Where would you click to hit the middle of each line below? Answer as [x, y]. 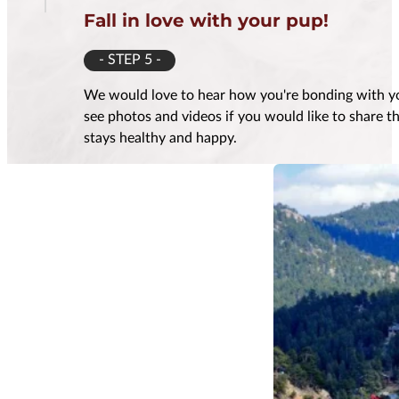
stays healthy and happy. [161, 138]
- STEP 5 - [130, 59]
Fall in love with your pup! [207, 20]
